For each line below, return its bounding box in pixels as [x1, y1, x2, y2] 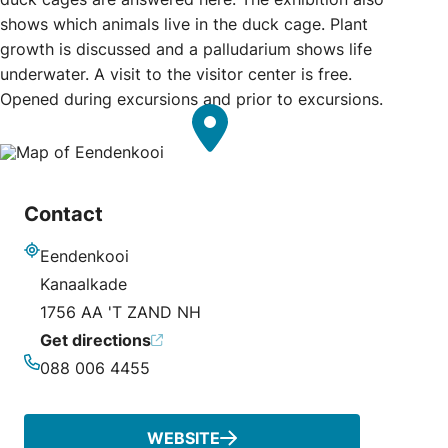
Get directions [40, 329, 151, 350]
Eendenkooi [40, 245, 129, 266]
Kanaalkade [40, 273, 127, 294]
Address [23, 260, 85, 281]
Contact [24, 201, 103, 226]
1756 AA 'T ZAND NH [40, 301, 201, 322]
